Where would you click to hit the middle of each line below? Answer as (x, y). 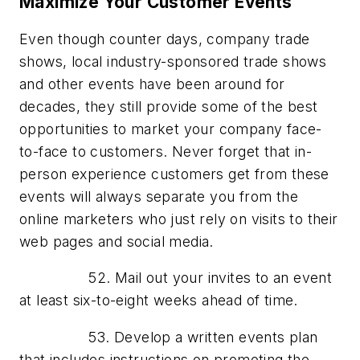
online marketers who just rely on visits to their (179, 219)
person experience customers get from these (174, 174)
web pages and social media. (117, 241)
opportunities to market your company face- (171, 129)
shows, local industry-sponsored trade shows (173, 61)
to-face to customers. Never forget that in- (166, 151)
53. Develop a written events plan (169, 337)
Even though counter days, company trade (165, 39)
